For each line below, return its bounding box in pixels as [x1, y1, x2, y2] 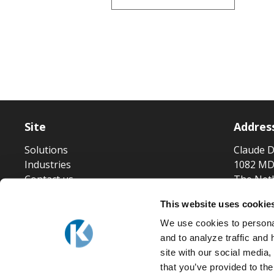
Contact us [24, 172, 73, 186]
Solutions [24, 143, 68, 157]
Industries [24, 158, 71, 171]
